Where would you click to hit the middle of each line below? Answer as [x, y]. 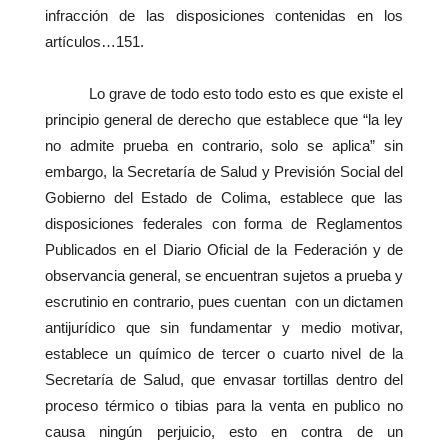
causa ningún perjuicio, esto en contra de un [224, 432]
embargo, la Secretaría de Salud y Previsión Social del [224, 172]
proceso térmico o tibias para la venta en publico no [224, 406]
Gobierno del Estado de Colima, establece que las [224, 198]
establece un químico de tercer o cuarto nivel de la [224, 354]
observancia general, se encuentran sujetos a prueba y [224, 276]
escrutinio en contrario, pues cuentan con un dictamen [224, 302]
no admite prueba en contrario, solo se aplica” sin [224, 146]
